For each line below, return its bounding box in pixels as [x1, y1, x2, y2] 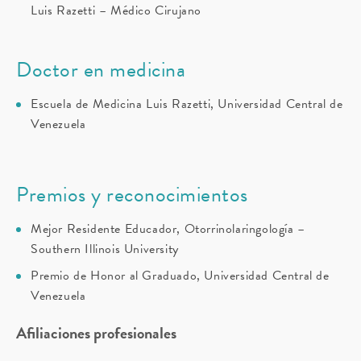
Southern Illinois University [31, 239, 179, 259]
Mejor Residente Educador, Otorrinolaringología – [31, 219, 305, 239]
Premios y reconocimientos [16, 179, 248, 211]
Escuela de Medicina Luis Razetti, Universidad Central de [31, 94, 343, 114]
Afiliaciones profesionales [16, 321, 176, 346]
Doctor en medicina [16, 54, 185, 86]
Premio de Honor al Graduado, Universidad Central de [31, 266, 330, 286]
